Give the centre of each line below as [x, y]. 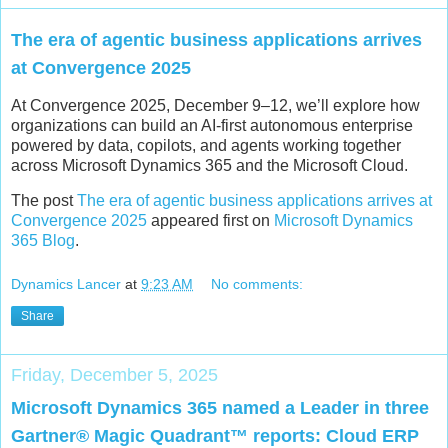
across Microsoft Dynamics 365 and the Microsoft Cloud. [209, 165]
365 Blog [43, 241]
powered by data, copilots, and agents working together [206, 145]
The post [44, 201]
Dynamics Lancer [66, 284]
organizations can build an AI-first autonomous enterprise [212, 125]
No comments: [257, 284]
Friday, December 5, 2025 [114, 375]
